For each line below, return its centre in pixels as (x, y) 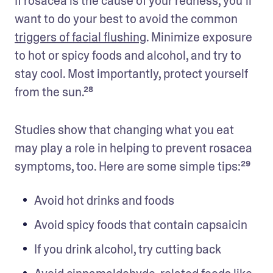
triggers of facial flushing (80, 37)
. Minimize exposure (199, 37)
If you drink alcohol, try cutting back (128, 249)
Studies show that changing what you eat (124, 129)
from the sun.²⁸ (54, 92)
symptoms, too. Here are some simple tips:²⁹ (134, 166)
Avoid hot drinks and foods (104, 200)
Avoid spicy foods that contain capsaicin (141, 225)
